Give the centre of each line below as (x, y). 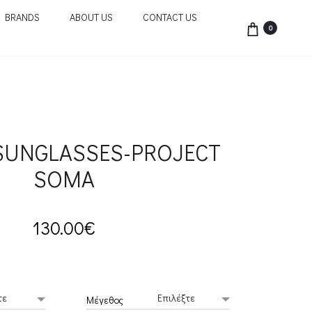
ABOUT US (91, 17)
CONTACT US (170, 17)
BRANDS (22, 17)
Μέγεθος (104, 299)
